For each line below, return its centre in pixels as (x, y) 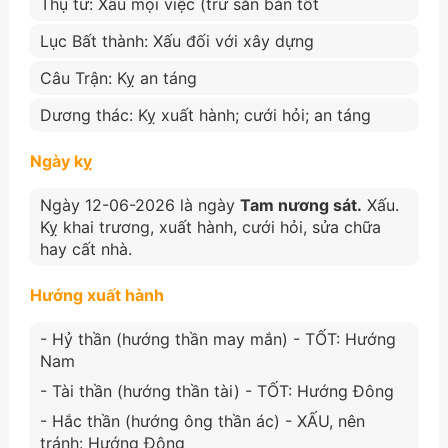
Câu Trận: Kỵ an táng (118, 77)
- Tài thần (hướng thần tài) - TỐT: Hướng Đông (216, 390)
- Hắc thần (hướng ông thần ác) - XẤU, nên (202, 420)
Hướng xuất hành (96, 294)
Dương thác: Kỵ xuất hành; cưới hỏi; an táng (205, 114)
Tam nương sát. (300, 204)
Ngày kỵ (60, 160)
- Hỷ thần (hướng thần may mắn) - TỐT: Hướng (217, 338)
